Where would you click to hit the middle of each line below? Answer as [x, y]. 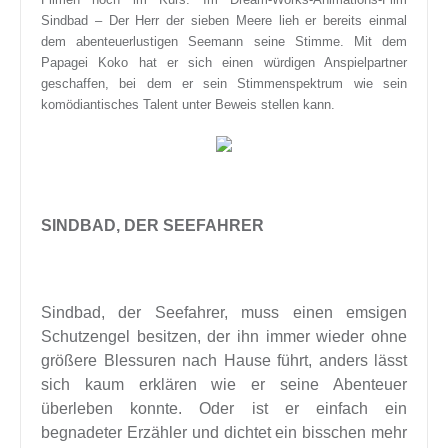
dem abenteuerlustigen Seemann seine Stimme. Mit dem [224, 41]
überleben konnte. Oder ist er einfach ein [224, 408]
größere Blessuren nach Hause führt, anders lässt [224, 360]
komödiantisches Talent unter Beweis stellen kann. [188, 104]
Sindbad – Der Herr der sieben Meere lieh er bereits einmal [224, 20]
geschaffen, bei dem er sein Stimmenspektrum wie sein [224, 83]
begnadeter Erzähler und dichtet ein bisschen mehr [224, 432]
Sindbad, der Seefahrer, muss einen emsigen [224, 312]
